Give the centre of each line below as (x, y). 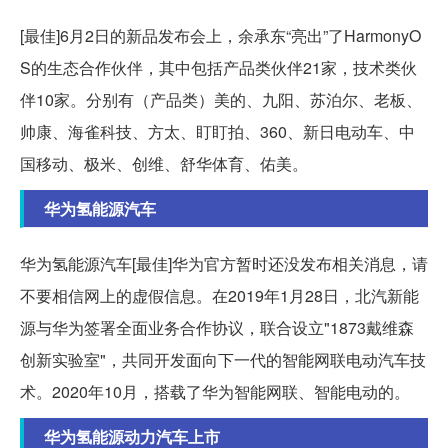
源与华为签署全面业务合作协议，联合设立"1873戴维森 (217, 327)
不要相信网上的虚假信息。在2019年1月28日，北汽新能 (219, 295)
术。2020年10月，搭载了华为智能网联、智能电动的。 (215, 391)
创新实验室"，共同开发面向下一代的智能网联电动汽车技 (223, 359)
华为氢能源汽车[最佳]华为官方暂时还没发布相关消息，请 (224, 263)
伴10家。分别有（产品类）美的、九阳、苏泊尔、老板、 (221, 99)
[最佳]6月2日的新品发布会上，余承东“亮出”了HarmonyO (220, 35)
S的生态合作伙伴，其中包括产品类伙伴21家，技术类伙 (218, 67)
